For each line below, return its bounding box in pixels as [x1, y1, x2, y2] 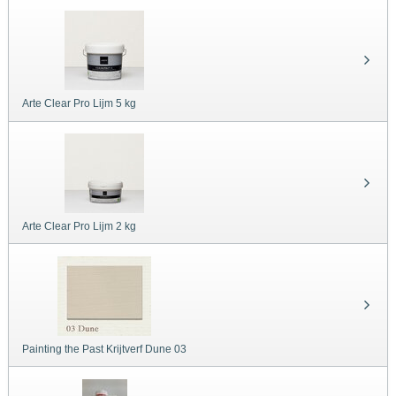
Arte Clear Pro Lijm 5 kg [22, 97, 136, 110]
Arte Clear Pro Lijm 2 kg [22, 220, 136, 233]
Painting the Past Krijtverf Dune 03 [22, 342, 187, 355]
